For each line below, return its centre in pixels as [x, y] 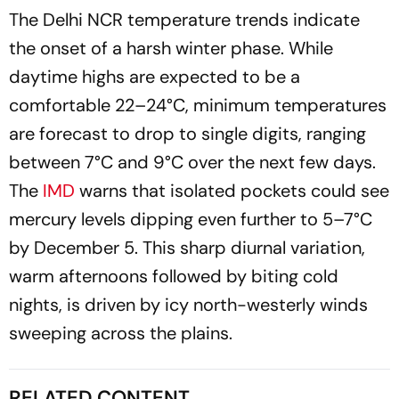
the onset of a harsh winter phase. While [171, 49]
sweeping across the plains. [121, 334]
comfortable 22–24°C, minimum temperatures [198, 106]
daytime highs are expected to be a [155, 77]
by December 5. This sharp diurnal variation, [187, 248]
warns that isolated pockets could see [232, 191]
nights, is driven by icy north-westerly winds [188, 305]
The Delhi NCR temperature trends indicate [184, 20]
